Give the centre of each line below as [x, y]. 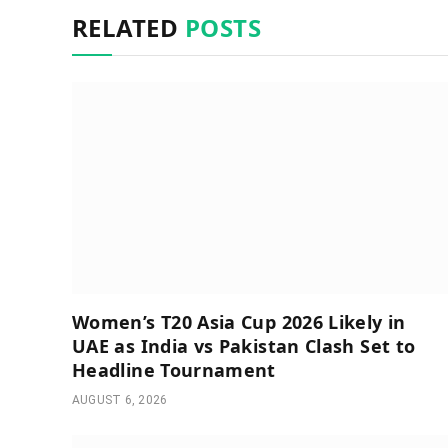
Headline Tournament [174, 369]
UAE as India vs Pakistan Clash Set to [244, 345]
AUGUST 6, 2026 [120, 399]
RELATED [128, 28]
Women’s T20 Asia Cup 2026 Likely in [239, 321]
